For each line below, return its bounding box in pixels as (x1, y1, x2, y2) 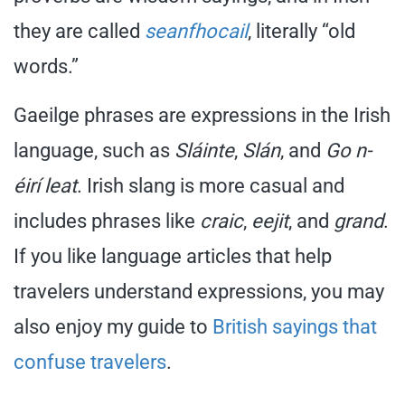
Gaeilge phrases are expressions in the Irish (14, 103, 391, 127)
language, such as (14, 138, 174, 162)
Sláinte (174, 138, 234, 162)
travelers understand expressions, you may (14, 279, 384, 303)
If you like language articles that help (14, 244, 332, 268)
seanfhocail (145, 19, 248, 42)
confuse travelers (14, 350, 166, 373)
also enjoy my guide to (14, 315, 212, 338)
